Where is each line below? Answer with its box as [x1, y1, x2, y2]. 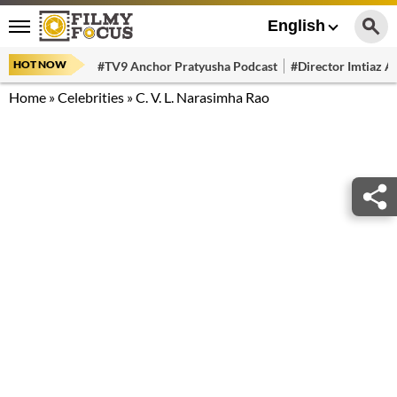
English [268, 17, 325, 35]
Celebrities [58, 89, 124, 105]
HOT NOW [13, 58, 66, 71]
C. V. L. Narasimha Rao [136, 89, 269, 105]
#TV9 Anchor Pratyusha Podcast [97, 58, 277, 74]
